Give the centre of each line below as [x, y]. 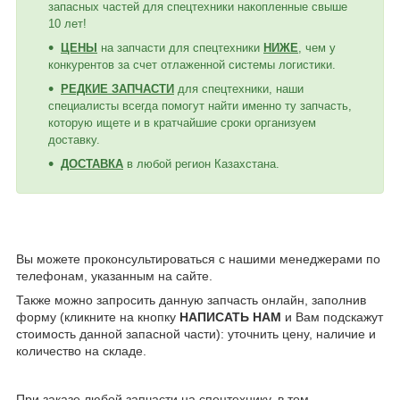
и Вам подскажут [332, 317]
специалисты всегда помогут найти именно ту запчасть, [200, 105]
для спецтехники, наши [239, 88]
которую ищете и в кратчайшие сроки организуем [182, 122]
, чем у [317, 47]
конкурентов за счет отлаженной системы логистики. [192, 64]
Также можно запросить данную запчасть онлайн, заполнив [191, 300]
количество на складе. [81, 350]
